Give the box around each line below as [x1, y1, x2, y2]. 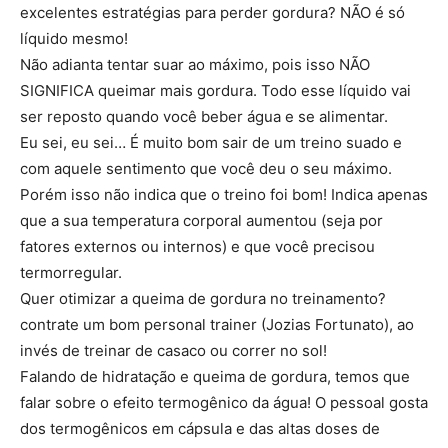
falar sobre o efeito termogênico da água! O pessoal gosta [20, 393, 428, 412]
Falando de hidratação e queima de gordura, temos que [20, 367, 410, 386]
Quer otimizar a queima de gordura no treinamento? [20, 289, 386, 308]
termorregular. [20, 263, 122, 282]
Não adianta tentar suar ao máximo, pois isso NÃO [20, 55, 370, 74]
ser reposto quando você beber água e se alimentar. [20, 107, 388, 126]
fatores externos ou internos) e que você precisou [20, 237, 375, 256]
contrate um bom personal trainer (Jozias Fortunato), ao [20, 315, 414, 334]
